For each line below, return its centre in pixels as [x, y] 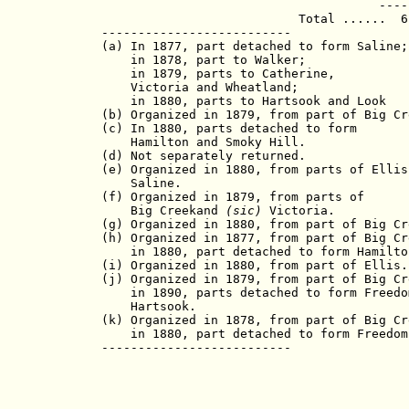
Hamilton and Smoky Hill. [204, 142]
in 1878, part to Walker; [204, 59]
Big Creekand [163, 210]
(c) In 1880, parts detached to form [229, 128]
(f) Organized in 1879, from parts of [233, 196]
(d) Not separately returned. [204, 155]
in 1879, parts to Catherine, [218, 73]
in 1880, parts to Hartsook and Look [244, 100]
